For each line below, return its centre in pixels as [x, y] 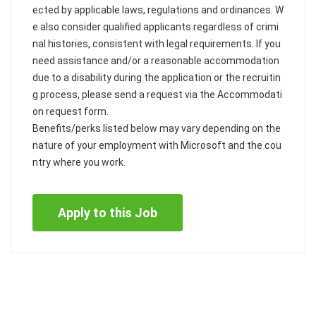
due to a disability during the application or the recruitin [157, 78]
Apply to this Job [108, 213]
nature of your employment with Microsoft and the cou [157, 145]
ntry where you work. [79, 162]
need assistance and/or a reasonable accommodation [156, 61]
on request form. [71, 111]
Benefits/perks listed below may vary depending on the [157, 128]
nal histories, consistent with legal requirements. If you [157, 44]
